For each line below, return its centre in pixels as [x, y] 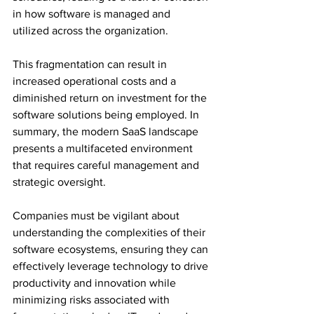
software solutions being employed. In [107, 115]
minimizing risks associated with [93, 300]
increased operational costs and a [96, 81]
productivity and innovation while [96, 283]
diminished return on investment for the [111, 98]
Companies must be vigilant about [97, 216]
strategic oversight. [61, 182]
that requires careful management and [107, 165]
